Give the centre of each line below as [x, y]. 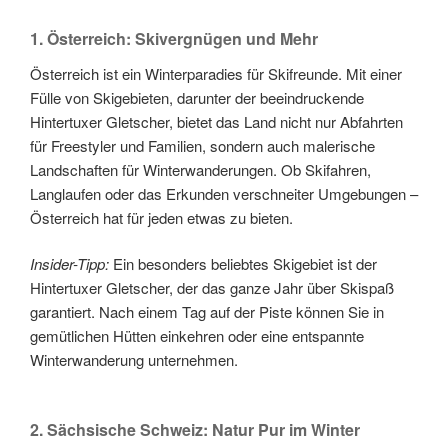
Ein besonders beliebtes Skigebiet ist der [243, 264]
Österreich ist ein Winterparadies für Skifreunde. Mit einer [216, 73]
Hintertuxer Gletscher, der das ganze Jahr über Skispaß [212, 288]
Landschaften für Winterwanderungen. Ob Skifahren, [200, 169]
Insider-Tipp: [69, 264]
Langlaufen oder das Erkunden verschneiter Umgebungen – [224, 193]
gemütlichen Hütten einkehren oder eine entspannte [197, 336]
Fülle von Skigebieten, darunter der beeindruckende [197, 97]
